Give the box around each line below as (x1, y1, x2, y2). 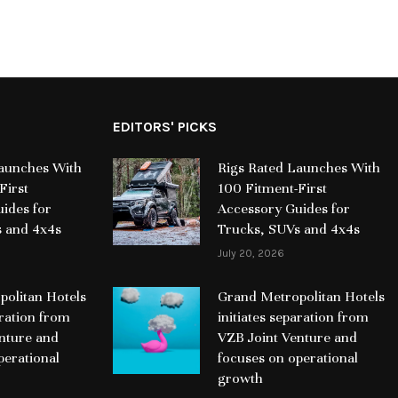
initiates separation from (217, 308, 369, 327)
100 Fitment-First (217, 179, 327, 198)
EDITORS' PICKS (113, 118, 217, 136)
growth (217, 370, 263, 388)
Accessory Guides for (217, 200, 350, 219)
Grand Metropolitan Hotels (217, 288, 385, 306)
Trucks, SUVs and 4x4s (217, 220, 360, 239)
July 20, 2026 (217, 247, 284, 260)
